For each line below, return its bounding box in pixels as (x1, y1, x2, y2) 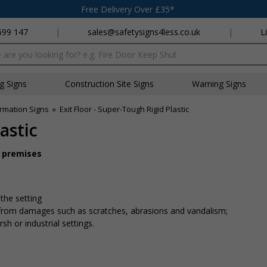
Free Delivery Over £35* (81, 3, 175, 15)
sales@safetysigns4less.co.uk (88, 26, 201, 38)
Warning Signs (192, 78, 246, 89)
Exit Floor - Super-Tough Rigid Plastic (60, 104, 189, 114)
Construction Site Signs (65, 78, 154, 89)
